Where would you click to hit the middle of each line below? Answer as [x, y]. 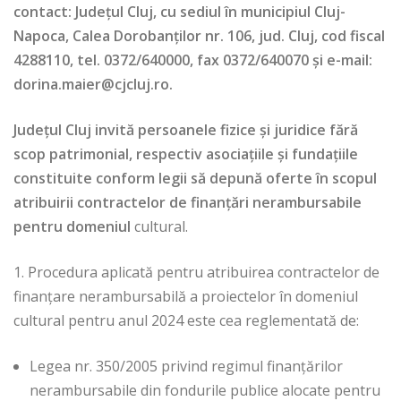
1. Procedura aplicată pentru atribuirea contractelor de [196, 273]
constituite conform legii [102, 179]
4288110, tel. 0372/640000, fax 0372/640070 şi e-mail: [193, 60]
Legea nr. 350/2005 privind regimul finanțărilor [186, 367]
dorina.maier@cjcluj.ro [91, 85]
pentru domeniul [72, 227]
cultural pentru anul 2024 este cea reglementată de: [186, 321]
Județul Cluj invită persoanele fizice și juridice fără [186, 130]
